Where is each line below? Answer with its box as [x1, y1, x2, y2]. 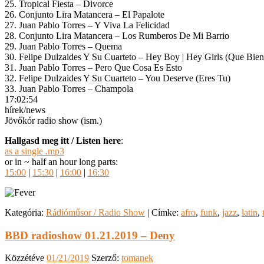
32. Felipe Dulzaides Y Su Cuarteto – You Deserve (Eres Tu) [5, 72, 230, 83]
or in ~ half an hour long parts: [5, 156, 118, 167]
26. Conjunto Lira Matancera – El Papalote [5, 9, 164, 19]
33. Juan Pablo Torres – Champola [5, 83, 133, 94]
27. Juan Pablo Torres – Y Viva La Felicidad [5, 19, 170, 30]
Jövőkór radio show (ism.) [5, 115, 102, 126]
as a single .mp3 [5, 146, 64, 156]
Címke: [151, 207, 179, 217]
